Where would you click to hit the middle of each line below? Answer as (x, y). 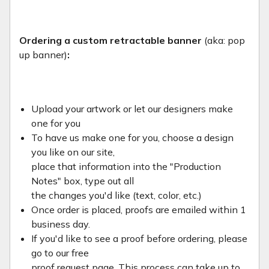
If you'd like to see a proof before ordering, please (139, 238)
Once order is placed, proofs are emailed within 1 (139, 209)
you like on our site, (73, 152)
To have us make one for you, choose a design (132, 137)
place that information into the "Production (126, 166)
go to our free (60, 252)
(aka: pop (225, 40)
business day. (61, 224)
